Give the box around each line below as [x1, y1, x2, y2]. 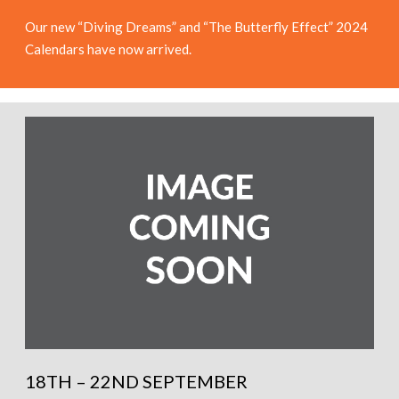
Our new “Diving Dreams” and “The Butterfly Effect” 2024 [25, 19, 368, 35]
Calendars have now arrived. [25, 41, 191, 57]
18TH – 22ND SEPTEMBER [25, 370, 248, 393]
